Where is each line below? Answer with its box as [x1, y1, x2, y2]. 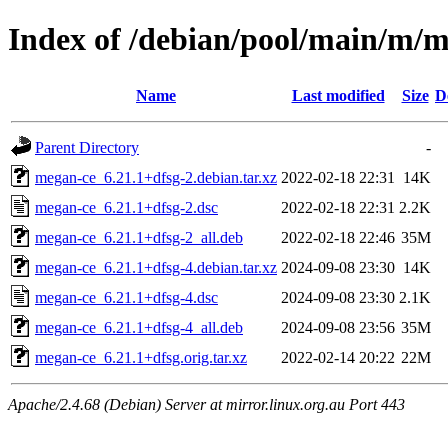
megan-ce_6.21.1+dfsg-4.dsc [35, 288, 218, 306]
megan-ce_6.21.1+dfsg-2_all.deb [35, 228, 243, 246]
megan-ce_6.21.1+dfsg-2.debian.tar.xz [35, 168, 277, 186]
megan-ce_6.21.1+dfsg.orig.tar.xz [35, 348, 247, 366]
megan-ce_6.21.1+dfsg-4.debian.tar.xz [35, 258, 277, 276]
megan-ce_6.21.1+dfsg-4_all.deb [35, 318, 243, 336]
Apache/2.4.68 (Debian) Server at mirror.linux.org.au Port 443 [8, 395, 405, 413]
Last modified [291, 86, 385, 104]
